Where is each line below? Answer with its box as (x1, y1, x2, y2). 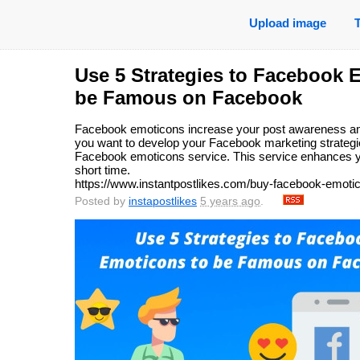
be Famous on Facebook (75, 87, 302, 108)
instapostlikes (129, 195, 197, 208)
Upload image (248, 16, 326, 30)
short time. (75, 163, 130, 178)
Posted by (75, 195, 129, 208)
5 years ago (200, 195, 260, 208)
